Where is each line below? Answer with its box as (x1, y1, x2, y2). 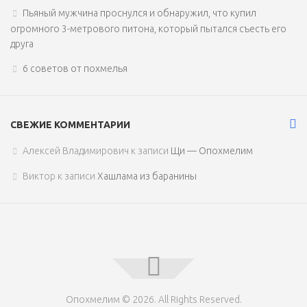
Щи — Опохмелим (171, 145, 253, 156)
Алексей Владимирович (23, 145, 129, 156)
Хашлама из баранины (97, 170, 197, 182)
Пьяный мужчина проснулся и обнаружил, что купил (23, 7, 256, 19)
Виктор (23, 170, 56, 182)
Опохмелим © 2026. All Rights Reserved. (65, 293, 242, 305)
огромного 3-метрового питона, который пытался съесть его (10, 23, 286, 34)
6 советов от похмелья (23, 62, 127, 74)
